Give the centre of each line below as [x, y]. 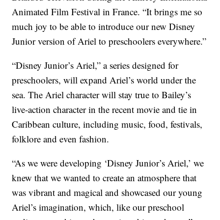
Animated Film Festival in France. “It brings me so [107, 12]
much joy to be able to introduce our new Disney [104, 27]
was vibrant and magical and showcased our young [107, 192]
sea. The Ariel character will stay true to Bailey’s [102, 95]
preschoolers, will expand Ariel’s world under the [104, 80]
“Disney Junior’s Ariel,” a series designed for [95, 65]
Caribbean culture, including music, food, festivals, [107, 124]
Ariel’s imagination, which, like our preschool [98, 207]
